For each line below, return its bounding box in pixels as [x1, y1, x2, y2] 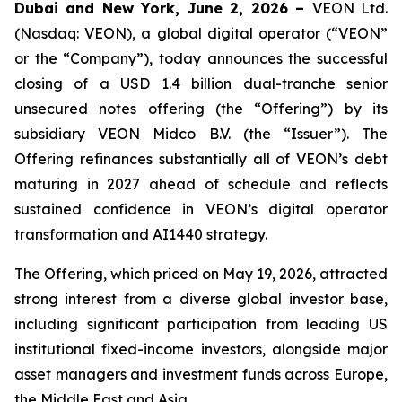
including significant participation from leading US [14, 315, 388, 333]
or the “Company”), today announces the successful [14, 49, 388, 67]
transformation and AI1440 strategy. [14, 225, 267, 243]
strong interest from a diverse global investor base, [14, 290, 388, 308]
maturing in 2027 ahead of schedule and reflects [14, 175, 388, 193]
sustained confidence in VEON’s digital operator [14, 200, 388, 218]
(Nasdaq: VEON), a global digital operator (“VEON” [14, 24, 388, 42]
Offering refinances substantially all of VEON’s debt [14, 150, 388, 168]
